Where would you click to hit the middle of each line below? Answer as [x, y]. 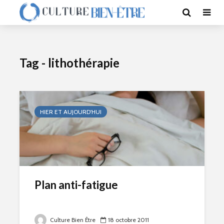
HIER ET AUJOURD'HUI [71, 112]
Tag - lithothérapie [69, 63]
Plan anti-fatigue [76, 185]
